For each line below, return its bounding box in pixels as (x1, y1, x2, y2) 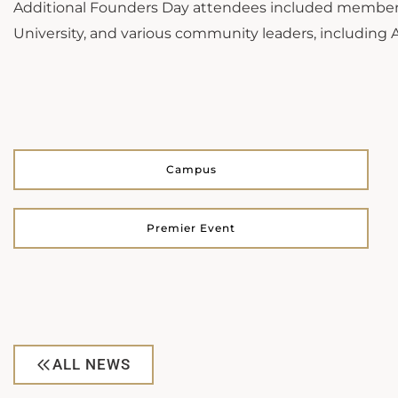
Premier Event (147, 221, 235, 235)
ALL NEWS (52, 355, 131, 373)
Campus (165, 163, 217, 176)
